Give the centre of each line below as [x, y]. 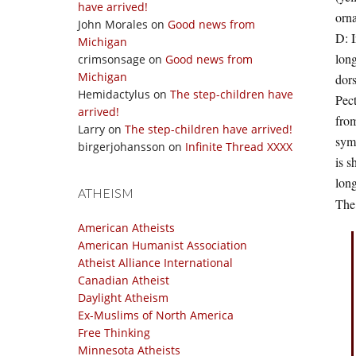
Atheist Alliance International [155, 263]
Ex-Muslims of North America [156, 315]
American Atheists [126, 228]
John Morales [113, 24]
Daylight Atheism [123, 298]
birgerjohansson [122, 147]
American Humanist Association [163, 245]
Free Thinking [114, 333]
